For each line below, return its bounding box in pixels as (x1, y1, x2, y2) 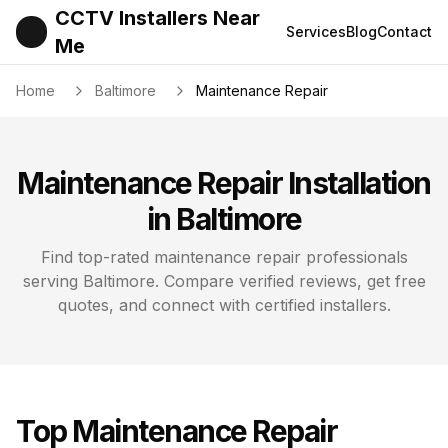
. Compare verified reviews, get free (154, 271, 426, 291)
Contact (377, 23, 432, 40)
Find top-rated (40, 247, 154, 267)
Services (286, 23, 346, 40)
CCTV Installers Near (54, 6, 260, 30)
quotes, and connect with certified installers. (57, 295, 391, 315)
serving (22, 271, 83, 291)
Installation (282, 165, 431, 201)
